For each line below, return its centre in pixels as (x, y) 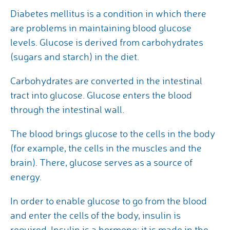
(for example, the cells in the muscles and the (106, 148)
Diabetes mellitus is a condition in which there (108, 14)
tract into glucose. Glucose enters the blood (101, 95)
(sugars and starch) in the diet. (75, 57)
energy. (26, 177)
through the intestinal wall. (67, 110)
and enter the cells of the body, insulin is (95, 215)
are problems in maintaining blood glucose (101, 28)
